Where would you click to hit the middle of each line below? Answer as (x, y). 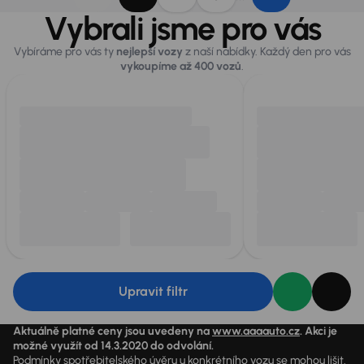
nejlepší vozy (149, 51)
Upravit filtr (153, 292)
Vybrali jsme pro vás (182, 28)
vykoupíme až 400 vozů (181, 66)
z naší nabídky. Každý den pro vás (266, 51)
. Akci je (318, 331)
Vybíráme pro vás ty (65, 51)
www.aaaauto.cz (256, 331)
